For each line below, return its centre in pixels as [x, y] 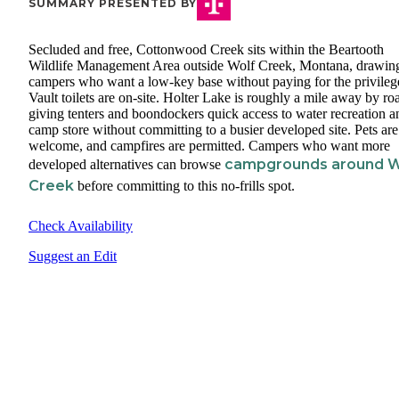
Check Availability [81, 226]
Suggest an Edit [73, 256]
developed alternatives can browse [126, 165]
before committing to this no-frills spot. [184, 186]
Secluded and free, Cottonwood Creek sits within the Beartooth [206, 50]
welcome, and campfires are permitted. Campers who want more [209, 146]
